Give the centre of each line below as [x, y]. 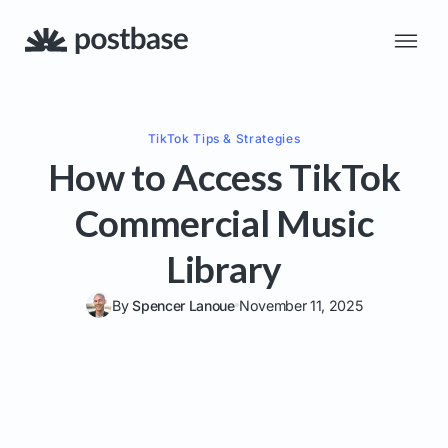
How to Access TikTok [224, 176]
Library [224, 268]
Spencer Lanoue [183, 305]
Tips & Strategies [245, 138]
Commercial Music [224, 222]
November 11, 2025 [300, 305]
